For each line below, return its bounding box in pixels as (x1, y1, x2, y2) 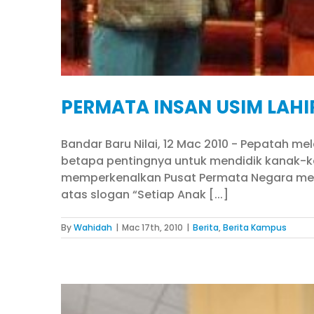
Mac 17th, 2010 (122, 221, 183, 233)
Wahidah (74, 221, 112, 233)
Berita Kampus (223, 221, 287, 233)
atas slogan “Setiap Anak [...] (61, 186, 228, 203)
